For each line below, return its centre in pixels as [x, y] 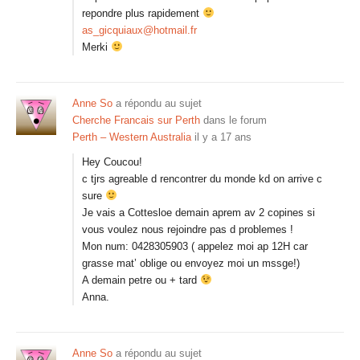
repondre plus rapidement [142, 13]
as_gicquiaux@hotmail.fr [139, 30]
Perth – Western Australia [132, 137]
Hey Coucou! [112, 162]
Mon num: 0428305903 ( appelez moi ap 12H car [195, 246]
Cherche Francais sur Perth [136, 120]
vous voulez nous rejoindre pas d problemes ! [188, 229]
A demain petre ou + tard [141, 280]
